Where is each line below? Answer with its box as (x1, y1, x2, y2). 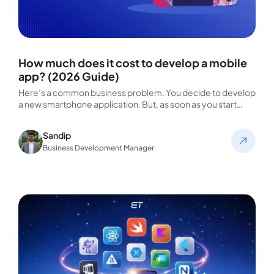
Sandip (43, 129, 71, 141)
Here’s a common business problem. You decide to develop (18, 86, 256, 98)
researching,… (18, 109, 75, 121)
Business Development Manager (43, 143, 154, 152)
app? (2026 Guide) (18, 68, 119, 83)
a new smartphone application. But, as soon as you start (18, 98, 237, 109)
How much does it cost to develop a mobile (18, 55, 247, 70)
